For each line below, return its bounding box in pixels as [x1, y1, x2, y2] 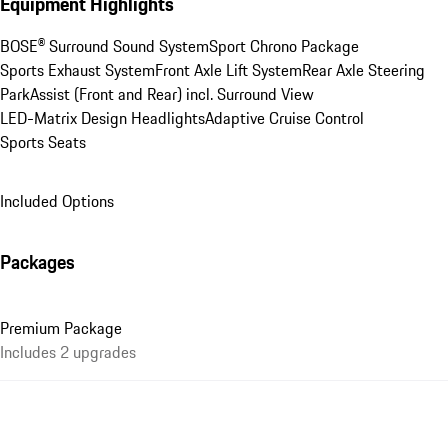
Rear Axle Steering [302, 57, 425, 82]
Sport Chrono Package [209, 33, 359, 58]
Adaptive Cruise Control [205, 105, 364, 130]
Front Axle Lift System [155, 57, 302, 82]
